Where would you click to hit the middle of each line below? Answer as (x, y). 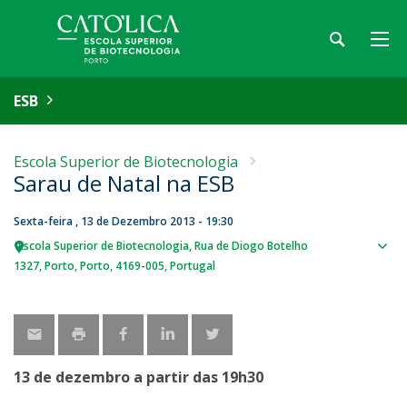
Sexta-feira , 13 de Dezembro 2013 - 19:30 (124, 221)
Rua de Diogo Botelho (251, 246)
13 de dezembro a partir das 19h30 (139, 377)
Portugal (193, 266)
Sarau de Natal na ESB (124, 183)
